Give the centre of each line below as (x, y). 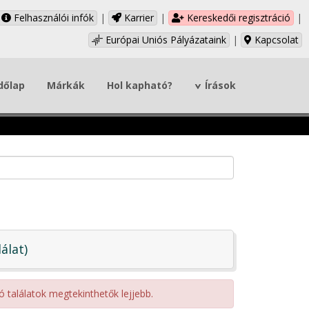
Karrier (138, 18)
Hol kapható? (140, 85)
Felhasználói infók (52, 18)
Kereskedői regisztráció (237, 18)
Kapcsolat (275, 40)
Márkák (66, 85)
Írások (220, 85)
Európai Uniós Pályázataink (165, 40)
